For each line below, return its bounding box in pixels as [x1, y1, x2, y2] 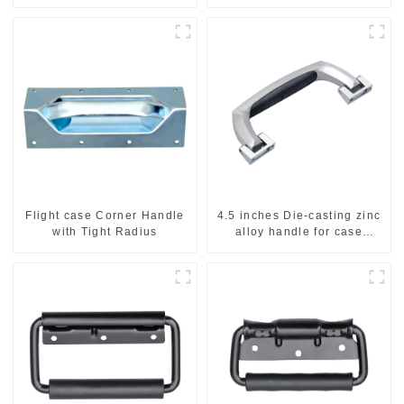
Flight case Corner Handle [25, 209, 185, 223]
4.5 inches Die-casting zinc [216, 209, 381, 223]
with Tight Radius [52, 225, 158, 239]
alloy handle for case [235, 225, 363, 239]
